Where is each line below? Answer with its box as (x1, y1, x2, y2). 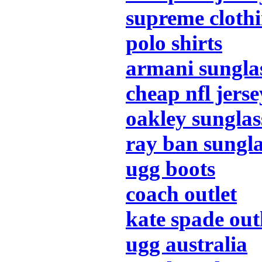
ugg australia (126, 232, 247, 256)
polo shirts (126, 30, 222, 55)
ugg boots (126, 156, 215, 181)
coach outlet (126, 181, 237, 206)
